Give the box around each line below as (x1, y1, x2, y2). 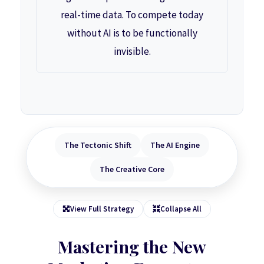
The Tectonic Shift (64, 139, 131, 150)
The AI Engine (150, 139, 200, 150)
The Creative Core (100, 163, 164, 174)
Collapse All (160, 203, 202, 214)
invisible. (113, 44, 151, 58)
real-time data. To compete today (61, 8, 203, 21)
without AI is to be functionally (67, 26, 197, 39)
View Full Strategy (70, 203, 134, 214)
